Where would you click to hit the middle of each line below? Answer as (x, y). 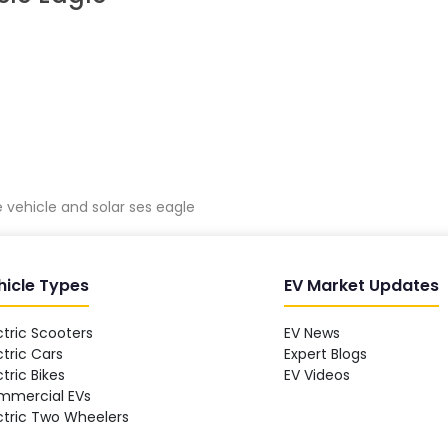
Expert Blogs (326, 353)
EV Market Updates (362, 285)
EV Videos (317, 374)
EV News (312, 332)
